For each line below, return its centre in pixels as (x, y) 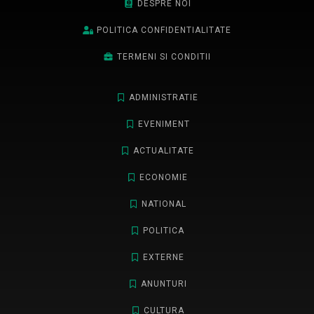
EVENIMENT (164, 124)
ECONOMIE (164, 178)
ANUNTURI (164, 284)
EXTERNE (164, 258)
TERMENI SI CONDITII (164, 57)
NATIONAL (164, 204)
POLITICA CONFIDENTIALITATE (164, 30)
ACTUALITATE (164, 151)
